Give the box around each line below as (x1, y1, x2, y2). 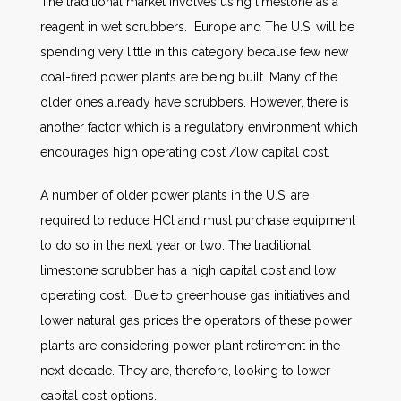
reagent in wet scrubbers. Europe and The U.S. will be (40, 20, 354, 34)
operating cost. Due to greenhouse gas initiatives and (40, 288, 350, 303)
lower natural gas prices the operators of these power (40, 313, 352, 328)
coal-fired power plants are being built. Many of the (40, 70, 337, 84)
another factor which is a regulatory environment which (40, 120, 358, 134)
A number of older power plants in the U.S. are (40, 188, 309, 202)
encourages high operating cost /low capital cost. (40, 145, 330, 159)
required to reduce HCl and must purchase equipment (40, 213, 355, 227)
